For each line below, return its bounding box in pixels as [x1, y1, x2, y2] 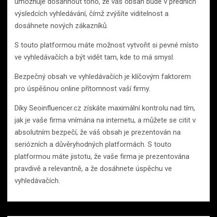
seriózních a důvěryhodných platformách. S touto [15, 139, 171, 149]
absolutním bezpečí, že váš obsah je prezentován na [15, 127, 181, 137]
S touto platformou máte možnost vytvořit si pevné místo [15, 40, 199, 49]
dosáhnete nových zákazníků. [15, 21, 108, 30]
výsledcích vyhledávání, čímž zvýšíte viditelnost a [15, 9, 169, 18]
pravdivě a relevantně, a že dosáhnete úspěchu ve [15, 164, 172, 173]
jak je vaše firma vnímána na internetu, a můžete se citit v [15, 115, 196, 124]
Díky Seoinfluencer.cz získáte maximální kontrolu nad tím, [15, 103, 195, 112]
